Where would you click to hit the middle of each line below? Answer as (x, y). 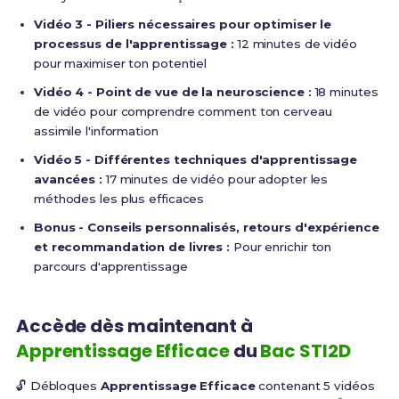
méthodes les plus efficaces (119, 198)
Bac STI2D (305, 350)
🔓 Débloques (58, 385)
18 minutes (345, 91)
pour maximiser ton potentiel (120, 63)
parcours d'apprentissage (110, 266)
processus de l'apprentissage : (134, 43)
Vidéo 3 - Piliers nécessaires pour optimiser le (183, 24)
